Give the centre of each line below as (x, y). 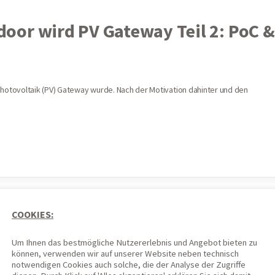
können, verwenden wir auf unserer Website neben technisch (125, 253)
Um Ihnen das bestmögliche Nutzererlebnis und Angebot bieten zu (134, 242)
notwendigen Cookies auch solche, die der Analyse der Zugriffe (129, 264)
